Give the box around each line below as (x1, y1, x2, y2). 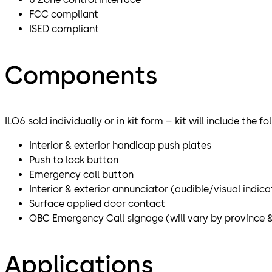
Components (5, 61, 158, 90)
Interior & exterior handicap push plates (29, 140, 214, 152)
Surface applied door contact (29, 198, 168, 210)
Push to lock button (29, 154, 121, 166)
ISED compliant (29, 23, 99, 35)
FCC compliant (29, 8, 98, 21)
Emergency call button (29, 169, 136, 181)
